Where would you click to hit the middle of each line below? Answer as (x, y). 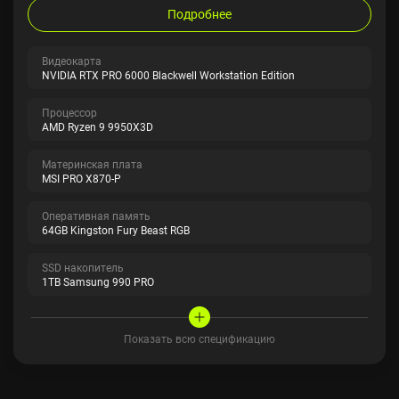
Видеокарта (72, 61)
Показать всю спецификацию (199, 339)
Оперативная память (96, 216)
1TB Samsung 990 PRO (98, 281)
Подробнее (199, 14)
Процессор (69, 112)
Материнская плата (92, 164)
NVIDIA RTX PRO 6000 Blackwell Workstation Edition (168, 75)
